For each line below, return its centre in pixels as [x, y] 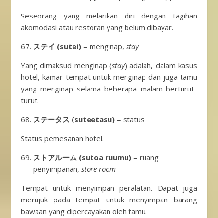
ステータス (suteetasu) [74, 119]
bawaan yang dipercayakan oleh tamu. [84, 211]
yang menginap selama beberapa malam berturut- [109, 89]
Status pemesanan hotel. [62, 138]
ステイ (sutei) [57, 46]
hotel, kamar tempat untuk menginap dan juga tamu [109, 77]
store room [99, 169]
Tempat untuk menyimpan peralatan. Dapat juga [109, 188]
